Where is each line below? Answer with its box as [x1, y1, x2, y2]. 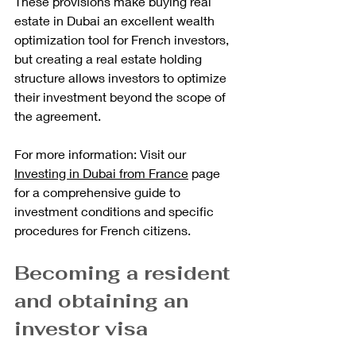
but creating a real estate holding [14, 50, 205, 66]
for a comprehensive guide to [14, 184, 184, 199]
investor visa [14, 315, 148, 341]
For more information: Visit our [14, 145, 189, 161]
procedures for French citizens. [14, 222, 191, 238]
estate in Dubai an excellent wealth [14, 12, 218, 28]
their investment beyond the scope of [14, 88, 229, 104]
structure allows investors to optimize [14, 69, 230, 85]
